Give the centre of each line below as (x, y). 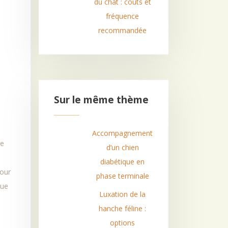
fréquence (123, 16)
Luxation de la (123, 194)
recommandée (123, 30)
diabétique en (123, 162)
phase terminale (122, 176)
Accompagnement (123, 133)
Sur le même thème (101, 100)
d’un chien (122, 147)
